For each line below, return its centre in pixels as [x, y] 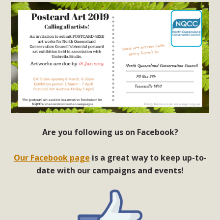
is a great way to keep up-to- [148, 158]
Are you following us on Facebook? [110, 132]
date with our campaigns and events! [110, 171]
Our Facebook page [52, 158]
